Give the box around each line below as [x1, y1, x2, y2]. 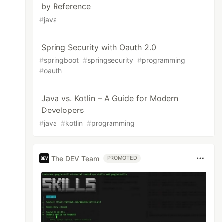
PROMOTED [107, 155, 137, 161]
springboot [44, 56, 79, 64]
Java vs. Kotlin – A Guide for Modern [41, 93, 179, 103]
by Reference [41, 1, 91, 11]
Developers [41, 105, 84, 115]
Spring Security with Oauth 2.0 [41, 42, 157, 52]
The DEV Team [51, 154, 100, 163]
